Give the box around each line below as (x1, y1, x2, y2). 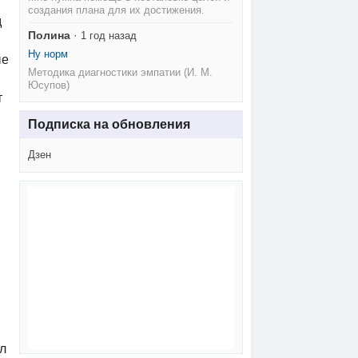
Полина (28, 29, 71, 42)
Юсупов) (28, 79, 70, 92)
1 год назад (81, 30, 137, 42)
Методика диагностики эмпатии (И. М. (28, 66, 213, 79)
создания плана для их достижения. (28, 4, 205, 17)
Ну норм (28, 48, 69, 61)
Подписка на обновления (27, 117, 190, 131)
